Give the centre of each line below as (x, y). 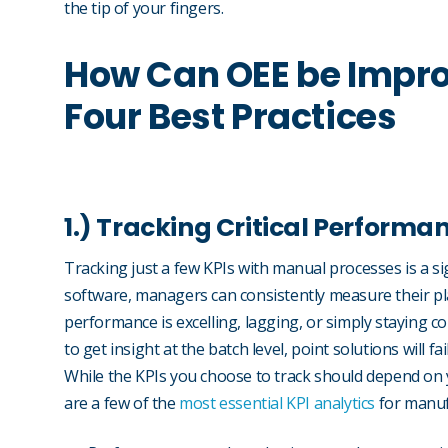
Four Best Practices (234, 117)
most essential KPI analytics (277, 403)
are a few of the (122, 403)
